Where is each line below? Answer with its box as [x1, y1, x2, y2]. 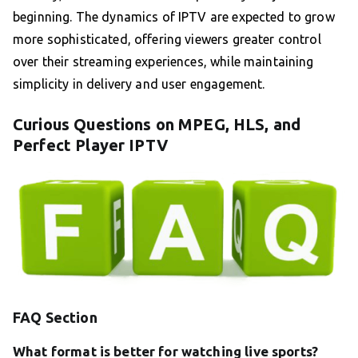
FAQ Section [13, 308, 97, 325]
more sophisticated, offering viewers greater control [13, 32, 321, 47]
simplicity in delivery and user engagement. [13, 77, 265, 92]
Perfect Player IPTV [13, 136, 168, 155]
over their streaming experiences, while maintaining [13, 54, 314, 70]
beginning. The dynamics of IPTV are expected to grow [13, 10, 335, 25]
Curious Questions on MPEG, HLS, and [13, 115, 301, 134]
